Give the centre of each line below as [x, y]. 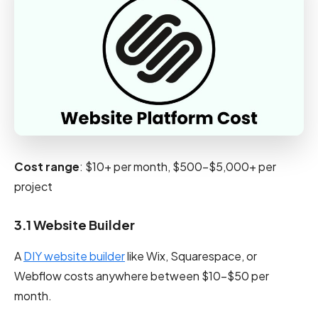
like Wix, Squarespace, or [191, 256]
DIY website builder [74, 256]
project [33, 186]
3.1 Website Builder [75, 224]
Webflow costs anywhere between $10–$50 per [142, 275]
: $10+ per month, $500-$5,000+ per [178, 166]
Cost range [47, 166]
